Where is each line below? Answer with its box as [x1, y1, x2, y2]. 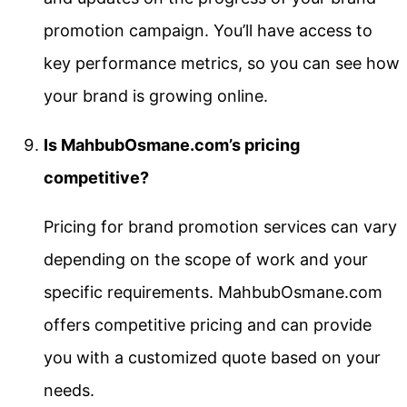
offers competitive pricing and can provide [44, 314, 372, 334]
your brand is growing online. [44, 85, 268, 105]
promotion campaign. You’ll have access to [44, 20, 372, 40]
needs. [44, 380, 94, 400]
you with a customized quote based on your [44, 347, 381, 367]
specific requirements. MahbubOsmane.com [44, 282, 382, 302]
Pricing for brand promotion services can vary [44, 216, 397, 236]
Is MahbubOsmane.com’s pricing [44, 134, 300, 154]
